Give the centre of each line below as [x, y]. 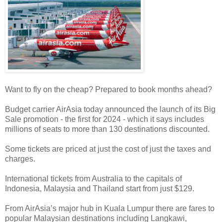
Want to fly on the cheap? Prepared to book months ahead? [109, 89]
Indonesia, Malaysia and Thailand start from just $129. [100, 188]
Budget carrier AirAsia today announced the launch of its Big [110, 109]
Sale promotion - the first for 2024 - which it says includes [105, 119]
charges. [20, 159]
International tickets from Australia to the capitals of [93, 178]
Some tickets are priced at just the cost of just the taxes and [108, 149]
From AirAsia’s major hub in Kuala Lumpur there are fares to [110, 208]
